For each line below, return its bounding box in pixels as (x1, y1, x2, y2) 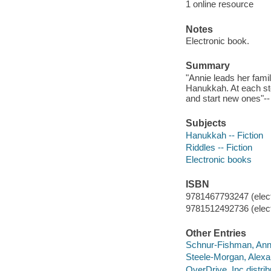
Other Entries (185, 227, 246, 238)
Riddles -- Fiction (185, 142, 252, 152)
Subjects (185, 118, 226, 129)
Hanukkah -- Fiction (185, 129, 263, 140)
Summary (185, 60, 230, 71)
